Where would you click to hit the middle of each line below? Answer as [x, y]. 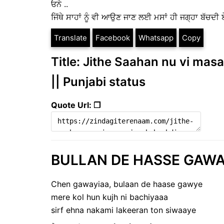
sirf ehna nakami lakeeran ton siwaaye [123, 210]
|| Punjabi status [98, 82]
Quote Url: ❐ [76, 105]
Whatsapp [156, 38]
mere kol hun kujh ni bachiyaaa [109, 197]
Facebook [113, 38]
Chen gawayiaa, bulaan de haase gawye [127, 184]
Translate [70, 38]
